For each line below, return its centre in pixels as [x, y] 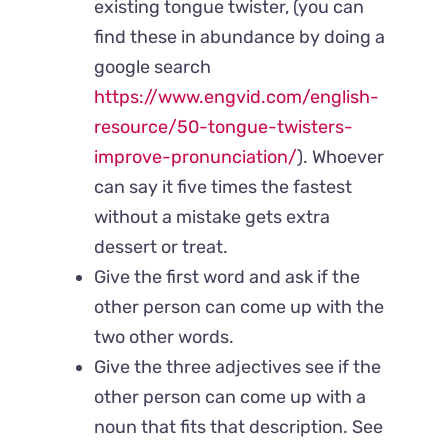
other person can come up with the [239, 307]
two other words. [164, 337]
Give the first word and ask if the [227, 277]
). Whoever [341, 157]
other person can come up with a [230, 397]
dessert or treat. [161, 247]
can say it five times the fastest [223, 187]
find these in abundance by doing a [240, 37]
